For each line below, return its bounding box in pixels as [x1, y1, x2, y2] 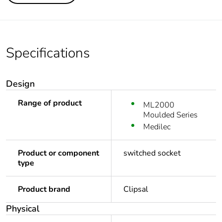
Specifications [6, 44, 90, 63]
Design [6, 78, 35, 90]
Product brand [18, 184, 70, 195]
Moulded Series [143, 110, 198, 121]
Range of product [18, 98, 82, 109]
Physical [6, 203, 40, 215]
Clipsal [123, 184, 148, 195]
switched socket [123, 148, 181, 159]
